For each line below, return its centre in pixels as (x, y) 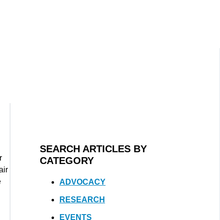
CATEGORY (67, 160)
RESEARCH (82, 199)
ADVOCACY (82, 182)
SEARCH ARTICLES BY (93, 149)
